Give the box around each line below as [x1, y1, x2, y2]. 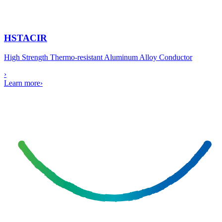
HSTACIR [4, 33, 47, 44]
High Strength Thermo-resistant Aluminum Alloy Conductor [4, 53, 192, 61]
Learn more [4, 78, 40, 87]
